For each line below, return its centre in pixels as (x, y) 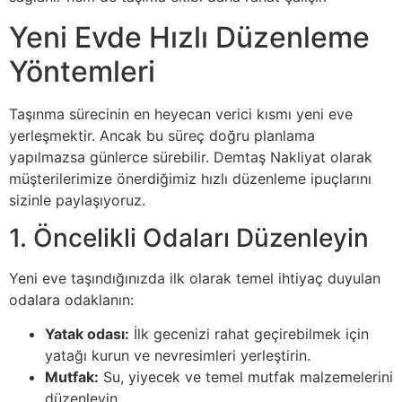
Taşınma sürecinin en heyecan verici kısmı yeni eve (181, 114)
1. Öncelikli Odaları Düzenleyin (189, 237)
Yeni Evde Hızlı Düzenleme (189, 37)
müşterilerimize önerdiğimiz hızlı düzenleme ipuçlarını (190, 178)
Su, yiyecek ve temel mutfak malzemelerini (246, 377)
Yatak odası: (87, 334)
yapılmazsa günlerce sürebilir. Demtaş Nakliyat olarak (191, 157)
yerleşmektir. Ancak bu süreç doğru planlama (162, 135)
